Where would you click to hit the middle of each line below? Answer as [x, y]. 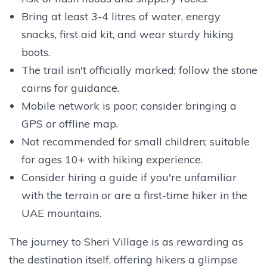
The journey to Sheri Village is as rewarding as [126, 241]
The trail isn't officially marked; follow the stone [139, 70]
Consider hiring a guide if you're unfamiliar [129, 177]
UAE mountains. [61, 213]
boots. [35, 52]
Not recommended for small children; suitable [135, 141]
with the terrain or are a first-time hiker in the [134, 195]
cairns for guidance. [70, 88]
